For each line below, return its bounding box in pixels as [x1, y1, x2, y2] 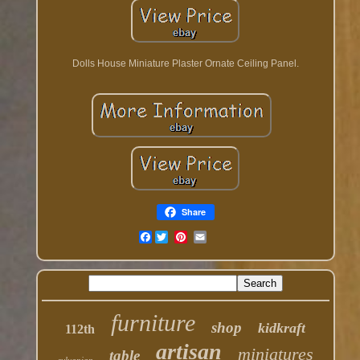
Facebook [151, 231, 195, 243]
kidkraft [258, 320, 306, 337]
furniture [111, 309, 196, 337]
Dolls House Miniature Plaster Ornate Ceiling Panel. [72, 58, 299, 70]
